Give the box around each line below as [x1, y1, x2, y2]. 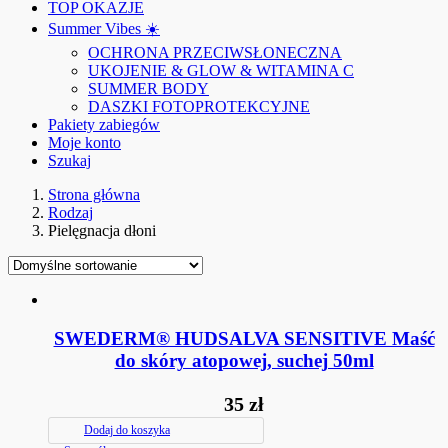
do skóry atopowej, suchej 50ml [114, 349, 374, 371]
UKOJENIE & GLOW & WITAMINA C [88, 62, 354, 79]
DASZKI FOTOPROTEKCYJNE [88, 98, 310, 115]
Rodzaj [48, 204, 93, 221]
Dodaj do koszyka [84, 423, 170, 438]
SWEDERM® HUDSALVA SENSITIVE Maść [53, 327, 435, 349]
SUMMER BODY [88, 80, 209, 97]
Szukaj [48, 152, 91, 169]
